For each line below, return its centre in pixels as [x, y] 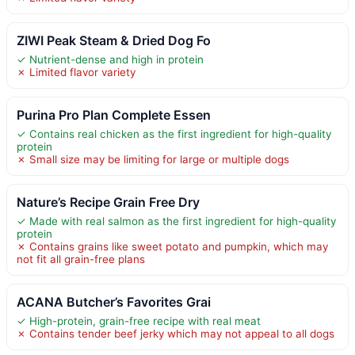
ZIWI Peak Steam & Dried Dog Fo [114, 40]
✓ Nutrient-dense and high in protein [110, 59]
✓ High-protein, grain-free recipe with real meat [139, 321]
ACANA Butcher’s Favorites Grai [114, 302]
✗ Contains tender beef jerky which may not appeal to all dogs [176, 333]
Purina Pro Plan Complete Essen [114, 115]
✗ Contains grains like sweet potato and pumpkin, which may [172, 246]
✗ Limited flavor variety [76, 72]
